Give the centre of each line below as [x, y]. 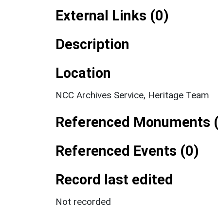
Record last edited [114, 179]
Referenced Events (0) [127, 151]
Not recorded [83, 201]
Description [92, 44]
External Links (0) [112, 15]
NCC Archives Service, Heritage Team [132, 95]
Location [83, 73]
